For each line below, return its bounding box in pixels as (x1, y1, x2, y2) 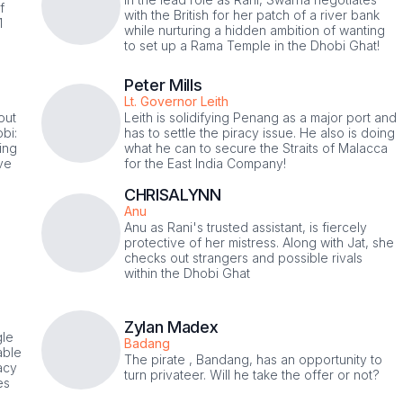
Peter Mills (124, 75, 202, 94)
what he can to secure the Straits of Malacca (124, 139, 388, 156)
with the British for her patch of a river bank (124, 7, 380, 23)
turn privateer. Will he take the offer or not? (124, 367, 380, 383)
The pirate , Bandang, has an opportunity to (124, 352, 382, 368)
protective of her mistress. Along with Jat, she (124, 234, 394, 250)
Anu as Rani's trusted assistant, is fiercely (124, 219, 367, 235)
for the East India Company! (124, 155, 286, 171)
